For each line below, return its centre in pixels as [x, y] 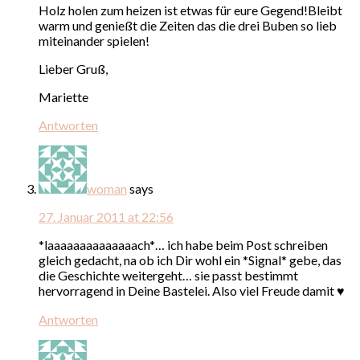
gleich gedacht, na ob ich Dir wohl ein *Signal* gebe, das [190, 260]
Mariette [63, 96]
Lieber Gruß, [73, 68]
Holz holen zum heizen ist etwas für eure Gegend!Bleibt [190, 10]
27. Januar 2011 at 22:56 [106, 216]
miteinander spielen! [94, 40]
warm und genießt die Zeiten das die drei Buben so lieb [188, 25]
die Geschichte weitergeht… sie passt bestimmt [168, 275]
